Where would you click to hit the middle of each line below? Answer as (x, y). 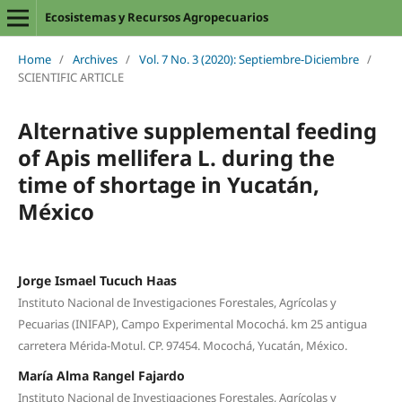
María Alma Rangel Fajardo (101, 375)
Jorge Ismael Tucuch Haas (97, 280)
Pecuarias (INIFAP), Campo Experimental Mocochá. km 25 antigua (192, 323)
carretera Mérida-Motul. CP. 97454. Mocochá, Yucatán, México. (182, 345)
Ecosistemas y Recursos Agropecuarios (156, 17)
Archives (95, 59)
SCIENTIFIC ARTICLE (70, 77)
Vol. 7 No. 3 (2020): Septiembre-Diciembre (249, 59)
